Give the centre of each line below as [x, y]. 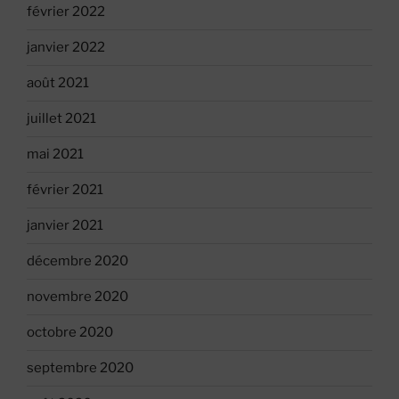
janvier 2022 [66, 48]
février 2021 [65, 190]
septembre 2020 [80, 368]
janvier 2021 [65, 226]
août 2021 [58, 83]
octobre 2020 [70, 333]
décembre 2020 [77, 261]
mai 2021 [55, 155]
